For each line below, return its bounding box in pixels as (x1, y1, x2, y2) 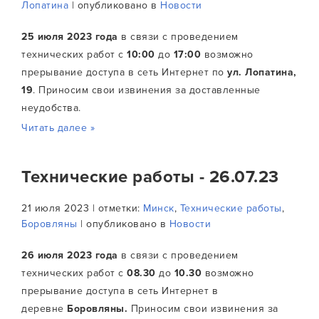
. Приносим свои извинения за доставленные (33, 84, 261, 96)
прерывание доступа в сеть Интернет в (21, 285, 218, 297)
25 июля (21, 31, 64, 43)
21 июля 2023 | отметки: (21, 202, 143, 214)
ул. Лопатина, (227, 66, 297, 78)
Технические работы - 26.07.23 (21, 167, 279, 187)
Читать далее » (21, 122, 95, 134)
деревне (21, 303, 67, 315)
